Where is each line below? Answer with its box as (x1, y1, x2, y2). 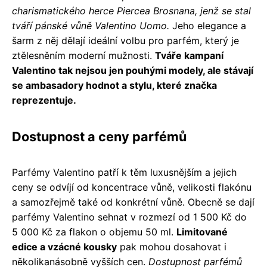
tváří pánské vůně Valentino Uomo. (12, 19, 169, 32)
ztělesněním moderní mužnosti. (12, 49, 155, 61)
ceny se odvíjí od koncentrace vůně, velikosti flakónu (12, 181, 252, 193)
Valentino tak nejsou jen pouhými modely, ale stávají (12, 64, 253, 76)
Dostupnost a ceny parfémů (12, 128, 187, 144)
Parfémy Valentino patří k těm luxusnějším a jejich (12, 166, 237, 178)
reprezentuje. (12, 94, 76, 106)
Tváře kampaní (155, 49, 223, 61)
